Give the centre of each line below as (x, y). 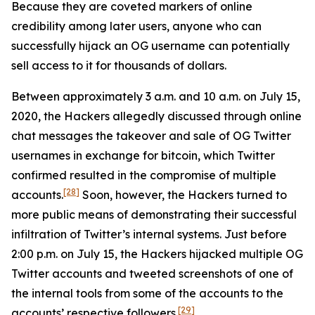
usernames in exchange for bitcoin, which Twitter (143, 155)
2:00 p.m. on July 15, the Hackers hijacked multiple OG (157, 254)
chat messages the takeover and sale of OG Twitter (151, 136)
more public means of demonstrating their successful (154, 214)
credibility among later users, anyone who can (136, 26)
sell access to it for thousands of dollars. (119, 65)
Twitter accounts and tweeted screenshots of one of (152, 274)
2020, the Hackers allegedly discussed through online (156, 116)
